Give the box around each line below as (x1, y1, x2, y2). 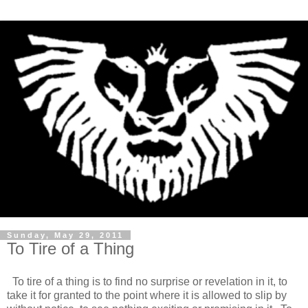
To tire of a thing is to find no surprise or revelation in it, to (7, 276, 287, 287)
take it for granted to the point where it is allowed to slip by (7, 289, 287, 301)
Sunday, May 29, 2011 (7, 231, 124, 240)
